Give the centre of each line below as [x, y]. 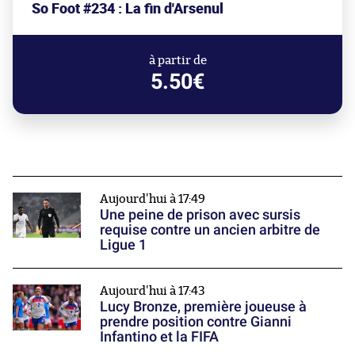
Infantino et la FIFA [159, 336]
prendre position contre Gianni [196, 321]
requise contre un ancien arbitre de [210, 229]
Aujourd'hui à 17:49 [153, 199]
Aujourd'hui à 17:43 [153, 291]
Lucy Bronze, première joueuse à [203, 306]
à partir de [177, 60]
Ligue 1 [123, 244]
